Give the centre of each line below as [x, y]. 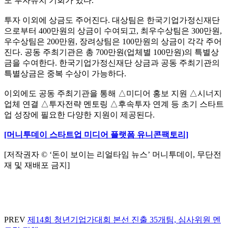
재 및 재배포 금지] [37, 165]
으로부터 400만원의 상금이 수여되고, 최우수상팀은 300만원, [113, 31]
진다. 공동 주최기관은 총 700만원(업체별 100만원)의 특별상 [111, 52]
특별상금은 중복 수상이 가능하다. [65, 73]
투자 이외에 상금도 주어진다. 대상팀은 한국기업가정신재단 [112, 20]
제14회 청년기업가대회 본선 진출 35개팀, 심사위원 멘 [124, 219]
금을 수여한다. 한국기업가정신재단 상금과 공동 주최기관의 [112, 63]
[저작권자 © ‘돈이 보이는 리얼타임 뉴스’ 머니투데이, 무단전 [113, 154]
